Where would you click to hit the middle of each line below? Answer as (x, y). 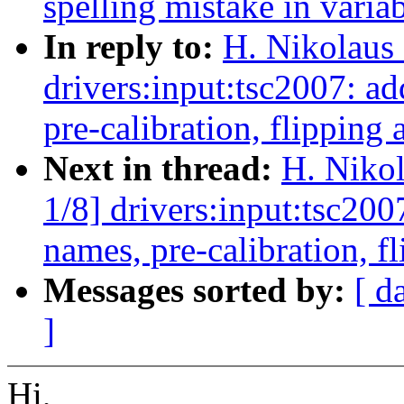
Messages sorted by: (199, 290)
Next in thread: (162, 169)
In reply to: (133, 47)
